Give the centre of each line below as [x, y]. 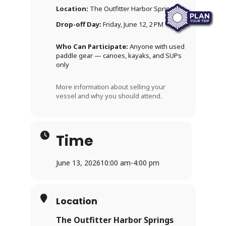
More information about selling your [111, 87]
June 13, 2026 [78, 163]
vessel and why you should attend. [109, 96]
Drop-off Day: [79, 24]
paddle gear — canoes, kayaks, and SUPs [119, 56]
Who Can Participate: [92, 47]
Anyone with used [156, 47]
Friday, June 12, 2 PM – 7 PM [143, 24]
